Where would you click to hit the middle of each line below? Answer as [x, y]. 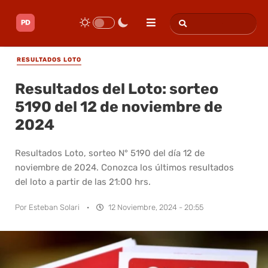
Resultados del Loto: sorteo [117, 89]
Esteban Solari [54, 207]
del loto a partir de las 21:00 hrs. [83, 182]
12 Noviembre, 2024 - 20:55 [156, 207]
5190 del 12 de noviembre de [119, 106]
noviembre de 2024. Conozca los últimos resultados [124, 167]
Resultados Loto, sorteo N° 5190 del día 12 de [110, 153]
